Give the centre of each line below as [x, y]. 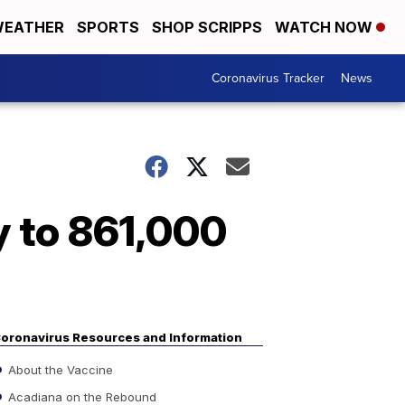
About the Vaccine [59, 369]
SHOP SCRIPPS [207, 27]
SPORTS [108, 27]
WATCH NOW [325, 27]
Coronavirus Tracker [268, 78]
